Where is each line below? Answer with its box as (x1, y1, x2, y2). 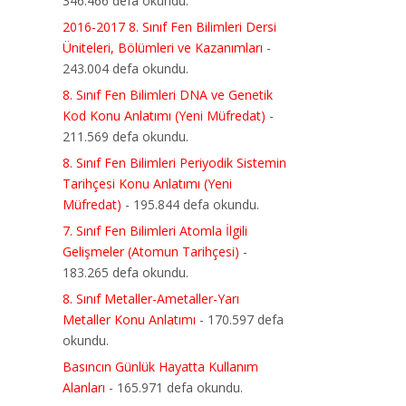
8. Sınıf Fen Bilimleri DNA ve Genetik (63, 86, 273, 103)
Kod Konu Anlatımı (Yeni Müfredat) (63, 107, 266, 124)
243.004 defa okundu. (63, 60, 188, 77)
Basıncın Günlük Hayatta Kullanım (63, 358, 258, 375)
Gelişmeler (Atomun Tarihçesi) (63, 243, 239, 260)
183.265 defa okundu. (63, 264, 188, 281)
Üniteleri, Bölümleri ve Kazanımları (63, 39, 263, 56)
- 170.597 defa (196, 311, 284, 328)
